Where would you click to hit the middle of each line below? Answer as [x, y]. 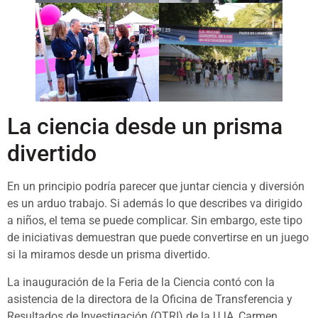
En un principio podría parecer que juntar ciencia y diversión [156, 187]
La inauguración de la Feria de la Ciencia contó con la [141, 282]
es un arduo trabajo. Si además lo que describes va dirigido [155, 204]
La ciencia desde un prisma [145, 127]
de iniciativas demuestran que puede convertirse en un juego [158, 238]
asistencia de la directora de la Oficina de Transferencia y [150, 299]
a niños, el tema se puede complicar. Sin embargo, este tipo [155, 221]
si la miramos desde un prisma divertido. [109, 255]
